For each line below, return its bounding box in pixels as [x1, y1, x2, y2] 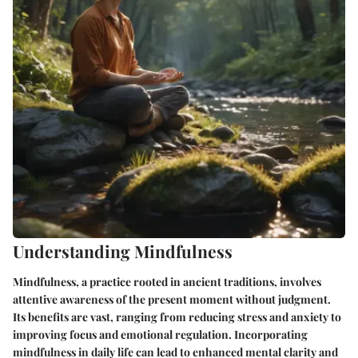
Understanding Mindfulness [13, 240, 233, 262]
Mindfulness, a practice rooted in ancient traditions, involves [13, 273, 321, 289]
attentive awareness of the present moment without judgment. [13, 291, 331, 307]
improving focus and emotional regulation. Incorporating [13, 326, 308, 342]
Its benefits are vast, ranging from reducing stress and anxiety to [13, 308, 341, 324]
